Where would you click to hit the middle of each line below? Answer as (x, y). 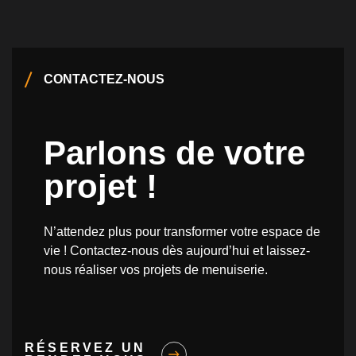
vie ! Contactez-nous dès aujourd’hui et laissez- (177, 250)
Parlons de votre (174, 153)
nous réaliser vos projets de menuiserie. (156, 269)
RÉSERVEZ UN (85, 347)
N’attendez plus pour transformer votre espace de (182, 231)
